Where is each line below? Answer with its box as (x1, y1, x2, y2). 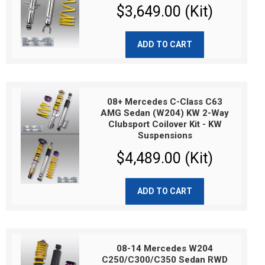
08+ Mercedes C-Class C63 (107, 96, 223, 107)
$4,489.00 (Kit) (117, 150, 214, 167)
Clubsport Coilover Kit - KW (108, 119, 222, 130)
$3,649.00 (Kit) (117, 3, 214, 20)
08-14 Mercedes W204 (117, 243, 214, 254)
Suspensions (137, 130, 192, 141)
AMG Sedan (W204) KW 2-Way (101, 108, 230, 118)
